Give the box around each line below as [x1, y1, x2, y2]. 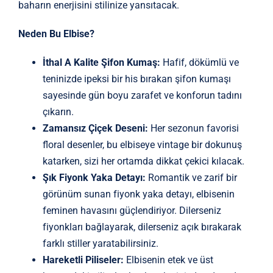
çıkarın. [42, 105, 74, 118]
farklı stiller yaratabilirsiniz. [42, 237, 158, 249]
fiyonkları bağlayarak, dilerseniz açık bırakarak [42, 221, 241, 233]
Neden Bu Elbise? [18, 27, 94, 40]
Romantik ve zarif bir [145, 171, 237, 183]
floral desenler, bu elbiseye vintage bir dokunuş [42, 138, 242, 151]
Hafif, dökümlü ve [160, 56, 239, 68]
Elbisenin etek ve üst [123, 253, 213, 266]
